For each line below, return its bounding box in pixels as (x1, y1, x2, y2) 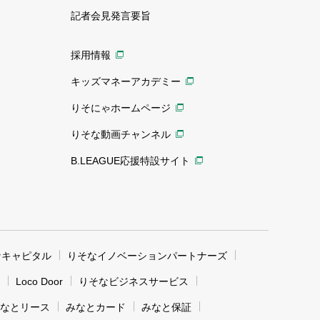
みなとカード (66, 301, 126, 313)
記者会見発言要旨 (70, 10, 151, 21)
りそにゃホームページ (70, 102, 171, 114)
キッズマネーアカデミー (70, 76, 181, 87)
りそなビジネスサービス (79, 276, 189, 287)
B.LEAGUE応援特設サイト (70, 155, 190, 166)
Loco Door (16, 276, 63, 287)
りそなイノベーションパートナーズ (67, 250, 227, 261)
